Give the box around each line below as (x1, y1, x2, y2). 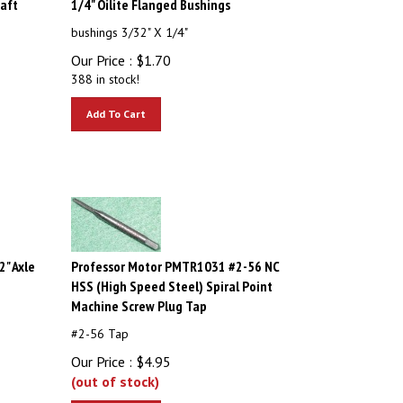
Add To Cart (86, 99, 147, 112)
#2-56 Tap (71, 318, 130, 334)
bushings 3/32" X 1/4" (71, 16, 189, 32)
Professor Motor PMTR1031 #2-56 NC (71, 249, 280, 267)
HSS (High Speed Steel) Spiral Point (71, 269, 273, 287)
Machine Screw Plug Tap (71, 289, 208, 307)
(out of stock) (71, 364, 160, 382)
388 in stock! (71, 63, 140, 79)
